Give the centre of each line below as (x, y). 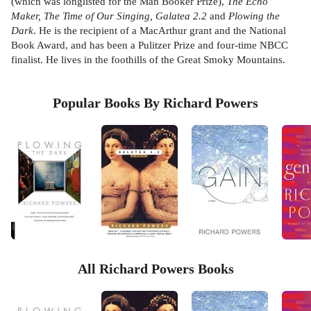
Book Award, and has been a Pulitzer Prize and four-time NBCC (150, 45)
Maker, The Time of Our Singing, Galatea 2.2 (109, 16)
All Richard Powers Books (155, 269)
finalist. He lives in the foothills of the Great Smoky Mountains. (148, 59)
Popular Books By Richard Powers (155, 103)
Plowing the (254, 16)
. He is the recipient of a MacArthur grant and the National (160, 30)
